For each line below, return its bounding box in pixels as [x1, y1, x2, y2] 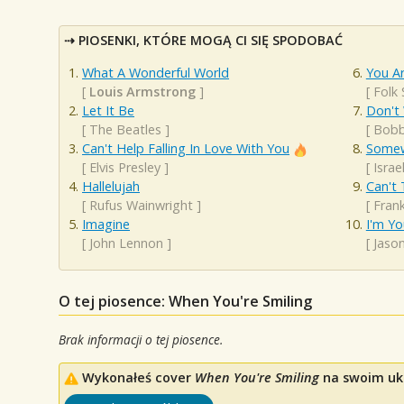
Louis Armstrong [89, 82, 196, 100]
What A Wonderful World [82, 63, 229, 81]
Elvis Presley [89, 158, 161, 176]
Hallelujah [82, 177, 140, 195]
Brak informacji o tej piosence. [59, 331, 223, 349]
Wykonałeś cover [82, 368, 195, 386]
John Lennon [89, 234, 163, 252]
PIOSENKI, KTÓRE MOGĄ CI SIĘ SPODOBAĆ [78, 32, 343, 50]
